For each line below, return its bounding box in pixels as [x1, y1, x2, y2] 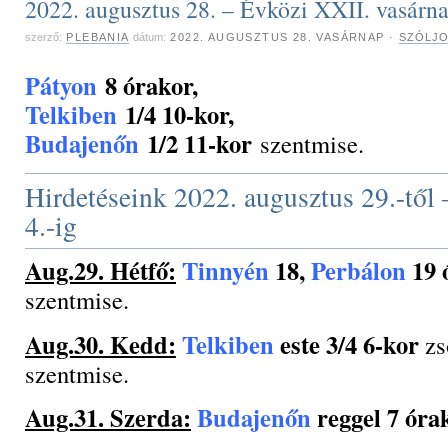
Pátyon [25, 67, 97, 103]
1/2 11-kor [147, 125, 252, 161]
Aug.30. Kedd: [25, 326, 176, 362]
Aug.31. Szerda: [25, 400, 191, 435]
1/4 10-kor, [117, 96, 234, 132]
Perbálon [311, 253, 406, 289]
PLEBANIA [66, 30, 129, 43]
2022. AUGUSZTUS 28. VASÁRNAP [170, 30, 385, 43]
